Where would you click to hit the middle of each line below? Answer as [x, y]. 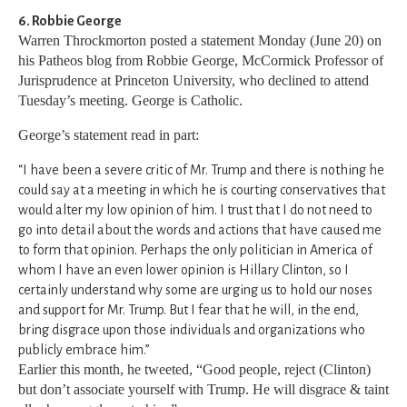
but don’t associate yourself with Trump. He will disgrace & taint [203, 390]
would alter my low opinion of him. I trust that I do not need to [195, 210]
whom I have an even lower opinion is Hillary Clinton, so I [184, 270]
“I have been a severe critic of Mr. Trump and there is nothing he [201, 170]
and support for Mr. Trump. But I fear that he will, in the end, [189, 310]
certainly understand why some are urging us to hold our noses [195, 290]
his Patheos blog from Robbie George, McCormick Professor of [201, 61]
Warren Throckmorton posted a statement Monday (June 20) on [200, 41]
